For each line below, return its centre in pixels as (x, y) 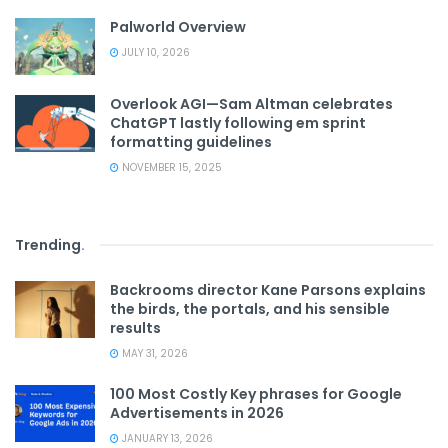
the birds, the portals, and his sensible (250, 309)
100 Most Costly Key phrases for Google (256, 394)
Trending (48, 245)
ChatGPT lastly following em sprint (238, 123)
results (135, 328)
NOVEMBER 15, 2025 (170, 168)
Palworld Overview (178, 27)
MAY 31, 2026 (153, 354)
